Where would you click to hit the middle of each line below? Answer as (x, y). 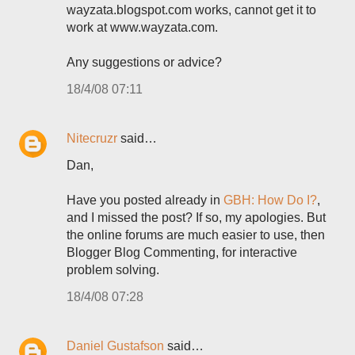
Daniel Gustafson (115, 346)
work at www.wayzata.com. (142, 27)
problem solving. (113, 270)
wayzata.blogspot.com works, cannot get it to (191, 10)
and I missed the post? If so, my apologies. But (196, 218)
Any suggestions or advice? (144, 62)
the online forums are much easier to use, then (196, 235)
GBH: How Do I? (270, 200)
